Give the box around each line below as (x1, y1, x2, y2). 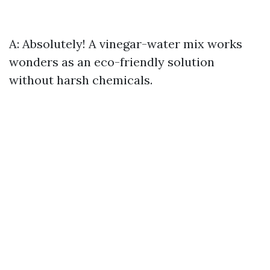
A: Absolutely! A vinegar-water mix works (9, 36, 242, 52)
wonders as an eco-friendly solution (9, 54, 215, 70)
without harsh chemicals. (9, 72, 152, 88)
